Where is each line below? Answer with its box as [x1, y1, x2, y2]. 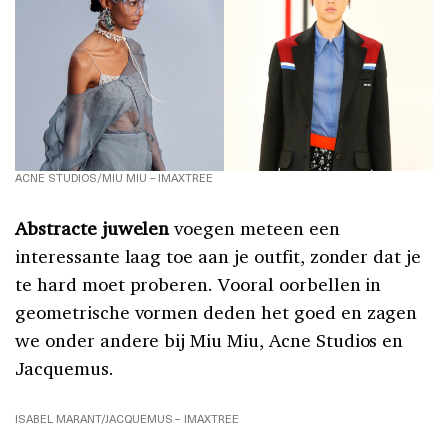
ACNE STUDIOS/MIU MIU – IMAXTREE [15, 169, 214, 187]
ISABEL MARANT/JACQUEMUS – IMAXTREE [15, 410, 240, 428]
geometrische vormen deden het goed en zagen [15, 300, 418, 325]
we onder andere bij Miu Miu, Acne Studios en [15, 328, 404, 353]
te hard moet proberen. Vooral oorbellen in [15, 272, 382, 297]
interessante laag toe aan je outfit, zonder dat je [15, 244, 422, 269]
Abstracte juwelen [15, 216, 170, 241]
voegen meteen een [169, 216, 340, 241]
